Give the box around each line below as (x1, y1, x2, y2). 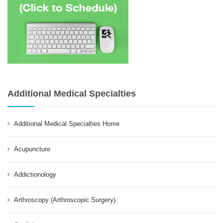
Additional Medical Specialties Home (14, 119, 119, 127)
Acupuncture (14, 145, 50, 153)
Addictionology (14, 170, 56, 178)
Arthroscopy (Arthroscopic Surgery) (14, 196, 115, 204)
